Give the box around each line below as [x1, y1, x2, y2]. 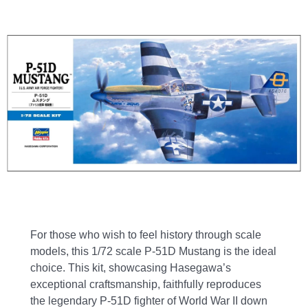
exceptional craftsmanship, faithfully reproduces [30, 278, 262, 290]
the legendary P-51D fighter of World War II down [30, 294, 268, 307]
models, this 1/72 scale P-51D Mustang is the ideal [30, 245, 277, 257]
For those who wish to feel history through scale [30, 228, 262, 241]
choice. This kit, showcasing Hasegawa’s [30, 261, 232, 274]
